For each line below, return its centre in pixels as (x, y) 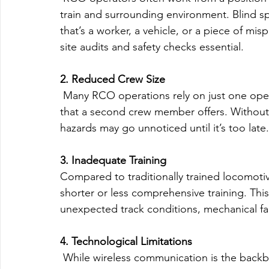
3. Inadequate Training (113, 161)
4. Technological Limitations (126, 242)
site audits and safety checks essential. (152, 47)
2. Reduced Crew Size (113, 80)
